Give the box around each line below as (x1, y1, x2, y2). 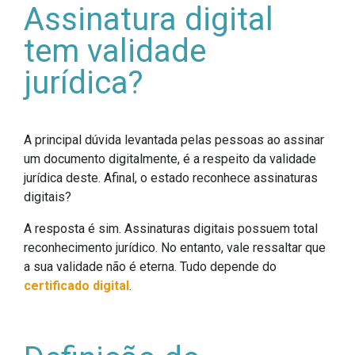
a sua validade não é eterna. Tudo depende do (24, 258, 277, 274)
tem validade (24, 32, 206, 70)
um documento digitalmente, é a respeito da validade (24, 151, 316, 166)
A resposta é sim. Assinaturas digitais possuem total (24, 220, 318, 236)
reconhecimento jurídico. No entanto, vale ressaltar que (24, 239, 326, 255)
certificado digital (24, 277, 129, 293)
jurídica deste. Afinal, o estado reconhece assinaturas (24, 170, 318, 185)
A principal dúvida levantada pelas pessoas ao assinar (24, 132, 324, 147)
